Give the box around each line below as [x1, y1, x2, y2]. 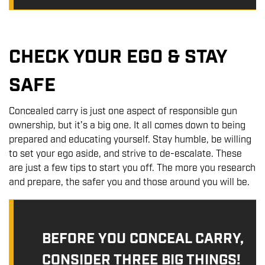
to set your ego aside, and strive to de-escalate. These [9, 148, 242, 161]
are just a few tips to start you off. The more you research [9, 162, 256, 175]
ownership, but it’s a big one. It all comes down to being [9, 119, 245, 132]
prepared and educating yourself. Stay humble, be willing [9, 134, 251, 147]
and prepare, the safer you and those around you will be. [9, 176, 250, 189]
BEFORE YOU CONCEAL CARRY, [42, 230, 244, 249]
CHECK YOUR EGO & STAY [9, 45, 227, 70]
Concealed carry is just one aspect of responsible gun [9, 105, 237, 118]
